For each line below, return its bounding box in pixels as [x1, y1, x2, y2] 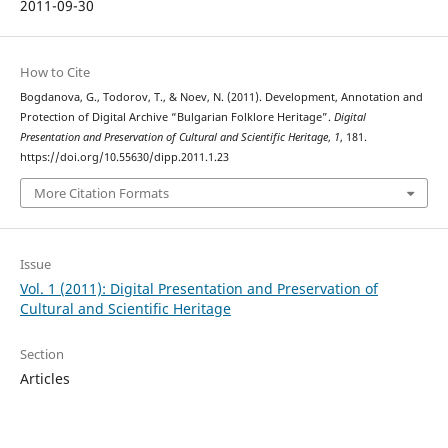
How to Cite [19, 63, 90, 82]
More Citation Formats [33, 183, 169, 202]
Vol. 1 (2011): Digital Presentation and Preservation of [19, 278, 378, 298]
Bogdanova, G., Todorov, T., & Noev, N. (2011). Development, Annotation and [19, 90, 423, 105]
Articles [19, 368, 70, 388]
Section [19, 344, 64, 363]
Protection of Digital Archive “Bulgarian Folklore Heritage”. [19, 110, 334, 125]
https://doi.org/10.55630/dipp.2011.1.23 [19, 150, 229, 165]
